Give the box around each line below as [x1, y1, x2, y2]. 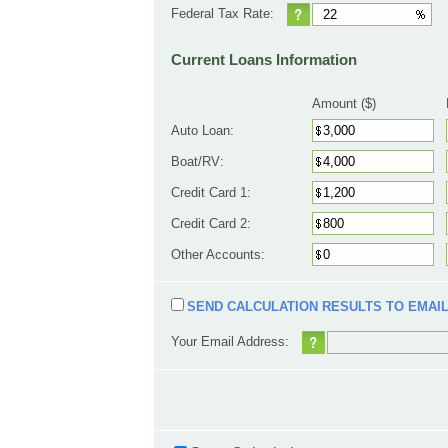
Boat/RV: [171, 154, 224, 169]
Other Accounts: [171, 247, 265, 262]
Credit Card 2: [171, 216, 251, 231]
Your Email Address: [171, 334, 289, 349]
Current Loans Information [171, 51, 357, 68]
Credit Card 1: [171, 185, 251, 200]
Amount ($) [312, 96, 376, 111]
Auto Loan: [171, 123, 234, 138]
